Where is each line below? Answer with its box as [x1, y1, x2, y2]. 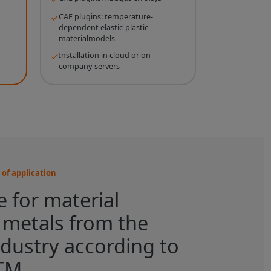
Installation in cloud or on [58, 50, 151, 61]
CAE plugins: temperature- [58, 11, 153, 22]
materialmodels [58, 33, 115, 44]
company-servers [58, 61, 120, 72]
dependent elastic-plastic [58, 22, 148, 33]
